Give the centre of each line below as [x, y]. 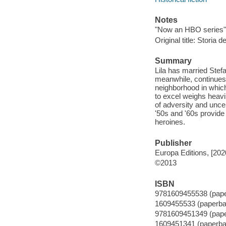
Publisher [173, 143]
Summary [173, 61]
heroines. [170, 122]
